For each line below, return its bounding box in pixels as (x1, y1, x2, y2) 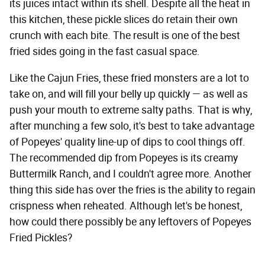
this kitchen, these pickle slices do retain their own (9, 12, 238, 26)
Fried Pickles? (9, 231, 72, 244)
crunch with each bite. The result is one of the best (9, 28, 240, 42)
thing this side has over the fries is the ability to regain (9, 183, 256, 196)
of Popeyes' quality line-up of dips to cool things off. (9, 135, 245, 148)
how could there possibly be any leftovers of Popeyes (9, 215, 251, 228)
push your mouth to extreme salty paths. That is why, (9, 103, 252, 117)
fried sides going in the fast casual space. (9, 44, 200, 58)
